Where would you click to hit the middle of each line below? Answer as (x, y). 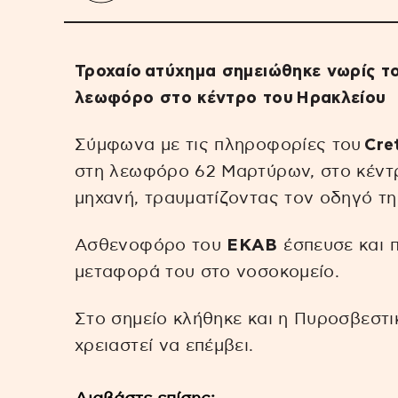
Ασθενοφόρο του (151, 245)
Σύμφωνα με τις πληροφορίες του (220, 145)
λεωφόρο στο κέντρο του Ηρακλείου (231, 99)
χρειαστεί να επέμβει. (164, 346)
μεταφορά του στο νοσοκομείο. (207, 272)
